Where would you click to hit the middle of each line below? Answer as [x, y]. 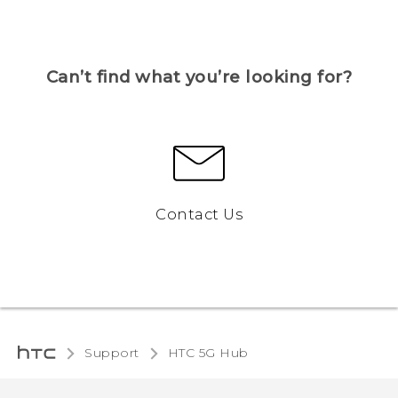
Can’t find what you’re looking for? [199, 77]
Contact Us [199, 214]
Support [112, 353]
